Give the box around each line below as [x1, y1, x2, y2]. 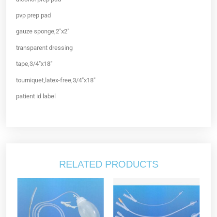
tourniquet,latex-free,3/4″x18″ [16, 76, 96, 84]
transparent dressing [16, 44, 73, 51]
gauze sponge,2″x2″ [16, 28, 70, 35]
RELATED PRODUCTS [59, 158, 158, 170]
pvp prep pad [16, 12, 51, 19]
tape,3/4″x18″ [16, 60, 53, 68]
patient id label [16, 92, 56, 100]
